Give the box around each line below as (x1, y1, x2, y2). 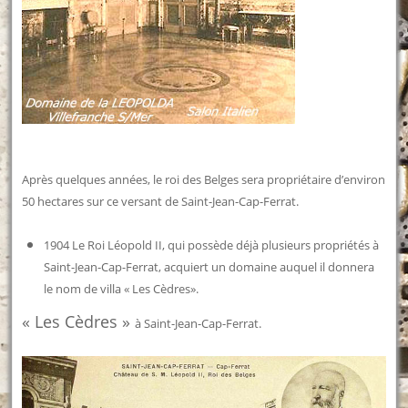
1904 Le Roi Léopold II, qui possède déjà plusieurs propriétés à (44, 237, 380, 254)
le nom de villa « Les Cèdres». (44, 280, 199, 298)
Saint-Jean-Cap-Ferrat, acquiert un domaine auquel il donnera (44, 259, 375, 276)
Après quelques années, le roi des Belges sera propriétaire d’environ (22, 171, 386, 189)
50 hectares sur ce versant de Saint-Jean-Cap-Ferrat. (22, 193, 300, 210)
